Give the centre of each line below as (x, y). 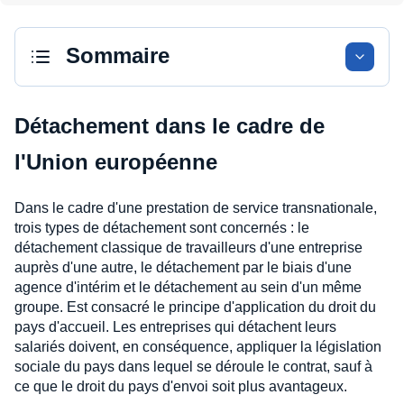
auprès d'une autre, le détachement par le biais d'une (183, 267)
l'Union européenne (116, 162)
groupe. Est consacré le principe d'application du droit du (195, 307)
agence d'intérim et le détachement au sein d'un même (188, 287)
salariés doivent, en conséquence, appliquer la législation (198, 347)
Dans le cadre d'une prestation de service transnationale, (196, 208)
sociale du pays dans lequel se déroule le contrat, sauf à (193, 367)
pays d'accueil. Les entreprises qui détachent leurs (175, 327)
